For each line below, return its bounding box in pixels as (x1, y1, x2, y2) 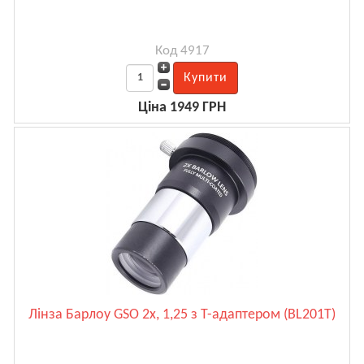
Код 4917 (154, 43, 210, 58)
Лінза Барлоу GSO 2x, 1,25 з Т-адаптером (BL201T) (28, 306, 336, 323)
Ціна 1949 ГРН (138, 99, 226, 115)
